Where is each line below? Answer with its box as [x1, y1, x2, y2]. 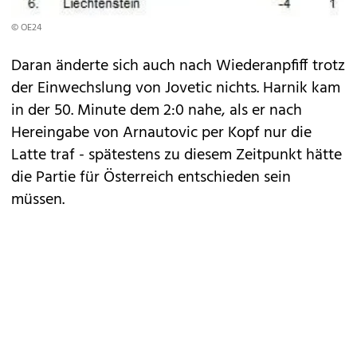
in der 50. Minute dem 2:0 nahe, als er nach [11, 97, 302, 124]
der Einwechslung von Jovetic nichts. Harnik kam [11, 75, 340, 101]
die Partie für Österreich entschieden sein [11, 164, 291, 190]
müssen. [11, 186, 65, 213]
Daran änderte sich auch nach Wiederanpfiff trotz [11, 53, 345, 79]
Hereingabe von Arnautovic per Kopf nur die [11, 120, 312, 146]
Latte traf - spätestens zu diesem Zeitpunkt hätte [11, 142, 342, 168]
